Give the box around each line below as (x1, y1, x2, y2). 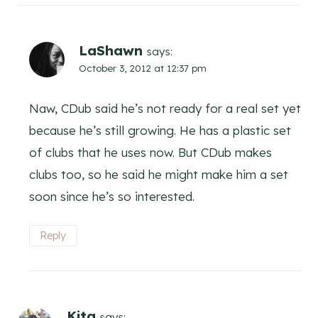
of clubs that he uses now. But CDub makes (29, 144, 272, 160)
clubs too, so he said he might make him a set (29, 166, 288, 182)
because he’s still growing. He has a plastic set (29, 122, 291, 138)
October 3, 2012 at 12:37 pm (79, 61, 207, 74)
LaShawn (79, 41, 143, 59)
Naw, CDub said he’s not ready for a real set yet (29, 100, 301, 116)
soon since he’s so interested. (29, 188, 194, 204)
